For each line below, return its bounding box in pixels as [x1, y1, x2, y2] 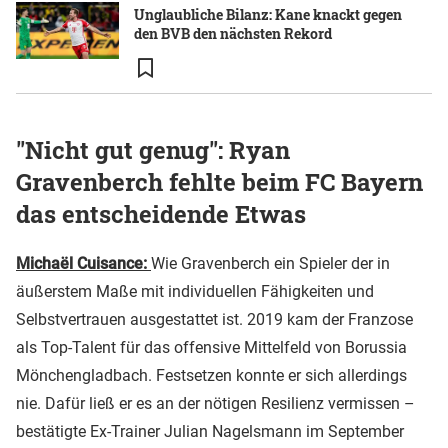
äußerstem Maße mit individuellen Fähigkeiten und [16, 281, 374, 301]
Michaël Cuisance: [16, 253, 147, 273]
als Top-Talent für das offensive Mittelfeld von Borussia [16, 337, 407, 357]
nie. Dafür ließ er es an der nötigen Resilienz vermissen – [16, 393, 415, 413]
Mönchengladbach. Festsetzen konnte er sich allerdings [16, 365, 407, 385]
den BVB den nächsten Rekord [134, 23, 332, 43]
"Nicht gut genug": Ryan [16, 133, 290, 166]
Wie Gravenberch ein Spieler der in [151, 253, 390, 273]
